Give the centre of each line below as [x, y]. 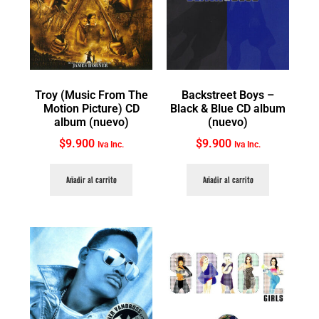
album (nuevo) [91, 122]
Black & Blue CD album [228, 108]
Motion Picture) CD [91, 108]
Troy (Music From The [91, 95]
